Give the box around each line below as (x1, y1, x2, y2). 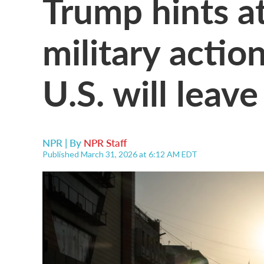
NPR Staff (84, 136, 127, 150)
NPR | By (42, 136, 84, 150)
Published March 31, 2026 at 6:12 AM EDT (42, 149, 197, 159)
